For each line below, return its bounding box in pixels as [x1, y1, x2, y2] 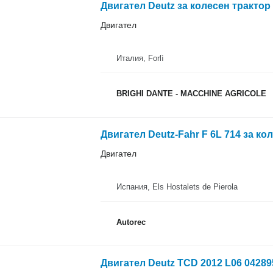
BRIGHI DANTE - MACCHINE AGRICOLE [116, 88, 266, 98]
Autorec [116, 217, 146, 227]
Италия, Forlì [116, 54, 164, 63]
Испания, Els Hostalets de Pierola [116, 182, 238, 192]
